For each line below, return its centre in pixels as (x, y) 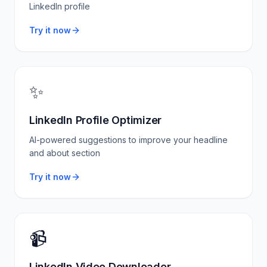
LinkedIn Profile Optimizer (95, 120)
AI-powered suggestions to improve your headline (128, 140)
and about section (65, 153)
